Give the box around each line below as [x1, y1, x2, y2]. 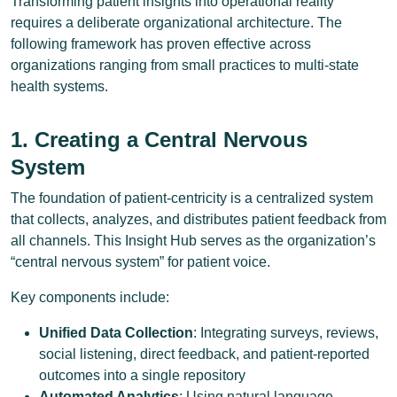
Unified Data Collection [39, 325, 193, 340]
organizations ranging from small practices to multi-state [11, 58, 359, 73]
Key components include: [11, 290, 169, 305]
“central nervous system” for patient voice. [11, 254, 270, 269]
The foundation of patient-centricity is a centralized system [11, 191, 373, 206]
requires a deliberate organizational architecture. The [11, 15, 342, 30]
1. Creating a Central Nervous [11, 128, 307, 152]
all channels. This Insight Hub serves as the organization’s [11, 233, 376, 248]
